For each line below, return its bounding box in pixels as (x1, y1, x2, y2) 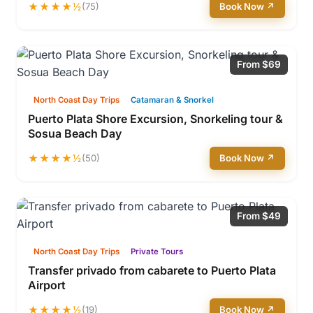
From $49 (237, 210, 281, 221)
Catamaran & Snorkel (131, 95, 214, 105)
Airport (28, 278, 66, 292)
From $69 (237, 59, 281, 70)
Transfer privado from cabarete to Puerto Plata (28, 263, 276, 277)
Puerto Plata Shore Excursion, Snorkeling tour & (28, 112, 283, 126)
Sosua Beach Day (28, 126, 122, 140)
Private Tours (131, 247, 183, 256)
